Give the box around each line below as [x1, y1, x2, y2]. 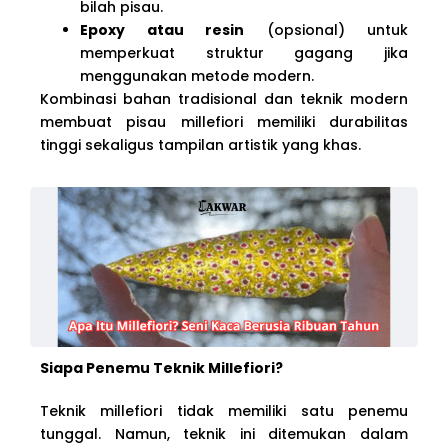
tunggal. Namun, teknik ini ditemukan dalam [40, 423, 408, 444]
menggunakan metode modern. [80, 65, 314, 86]
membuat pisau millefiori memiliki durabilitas [40, 111, 408, 132]
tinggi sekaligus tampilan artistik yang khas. [40, 134, 361, 155]
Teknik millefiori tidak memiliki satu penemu [40, 400, 408, 421]
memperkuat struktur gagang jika [80, 42, 408, 63]
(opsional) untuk [244, 19, 408, 40]
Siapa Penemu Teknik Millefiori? [40, 357, 283, 378]
